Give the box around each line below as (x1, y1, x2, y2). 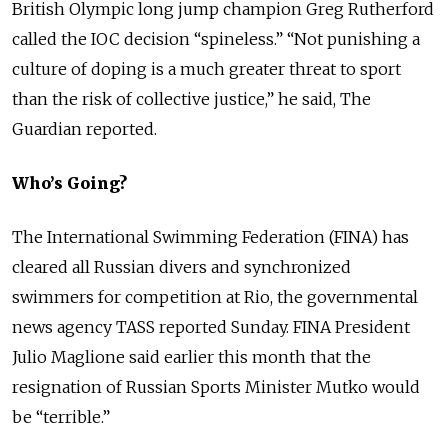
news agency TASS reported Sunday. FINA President (12, 316, 410, 337)
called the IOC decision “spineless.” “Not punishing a (12, 28, 420, 49)
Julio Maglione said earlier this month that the (12, 346, 371, 367)
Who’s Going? (12, 172, 127, 193)
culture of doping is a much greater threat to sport (12, 58, 401, 79)
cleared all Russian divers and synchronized (12, 256, 351, 277)
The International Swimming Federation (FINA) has (12, 226, 409, 247)
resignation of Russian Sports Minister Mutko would (12, 376, 420, 397)
